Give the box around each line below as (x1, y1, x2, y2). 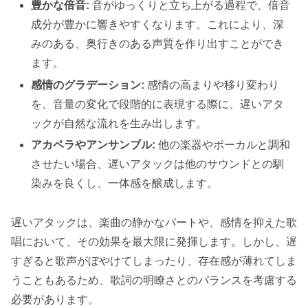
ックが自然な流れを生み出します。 (31, 117, 208, 129)
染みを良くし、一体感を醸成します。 (31, 177, 219, 189)
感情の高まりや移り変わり (144, 78, 280, 91)
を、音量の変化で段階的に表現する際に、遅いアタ (31, 98, 285, 110)
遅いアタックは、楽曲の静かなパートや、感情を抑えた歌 (11, 216, 297, 228)
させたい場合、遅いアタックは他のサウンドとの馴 (31, 157, 285, 170)
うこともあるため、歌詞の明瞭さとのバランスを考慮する (11, 274, 297, 286)
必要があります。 (11, 293, 99, 305)
